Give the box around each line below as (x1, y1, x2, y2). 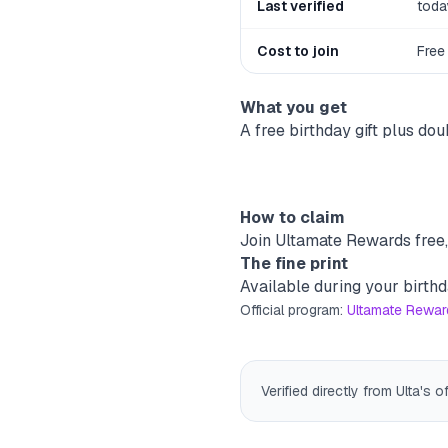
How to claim (240, 207, 345, 228)
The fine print (240, 253, 348, 274)
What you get (240, 97, 347, 118)
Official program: (240, 301, 343, 319)
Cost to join (257, 42, 339, 60)
